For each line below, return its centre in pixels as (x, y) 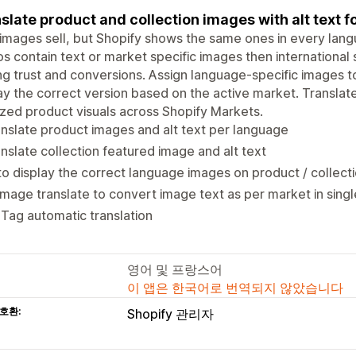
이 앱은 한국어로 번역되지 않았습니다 (235, 287)
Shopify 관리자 (170, 313)
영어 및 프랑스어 (175, 269)
